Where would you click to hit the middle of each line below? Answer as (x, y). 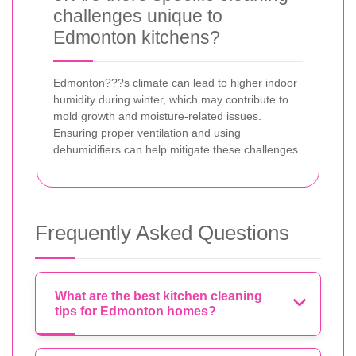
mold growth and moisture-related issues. (157, 116)
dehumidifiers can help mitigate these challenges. (177, 149)
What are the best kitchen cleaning (159, 296)
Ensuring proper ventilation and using (147, 132)
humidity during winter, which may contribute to (171, 99)
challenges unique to (138, 15)
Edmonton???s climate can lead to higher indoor (175, 82)
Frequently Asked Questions (162, 232)
